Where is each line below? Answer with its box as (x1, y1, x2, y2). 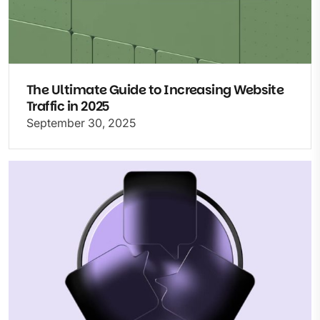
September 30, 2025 (26, 115, 136, 130)
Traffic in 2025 (26, 96, 110, 115)
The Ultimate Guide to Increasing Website (26, 80, 284, 99)
